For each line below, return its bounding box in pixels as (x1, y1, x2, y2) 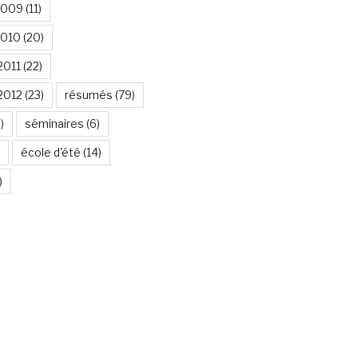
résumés (64, 87, 113, 101)
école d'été (20, 145, 81, 159)
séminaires (24, 116, 84, 130)
